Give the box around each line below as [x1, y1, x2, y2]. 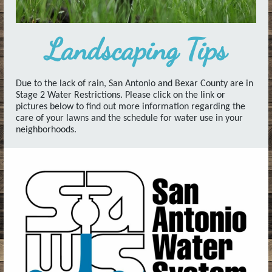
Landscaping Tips [45, 32, 227, 67]
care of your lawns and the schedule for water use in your [16, 114, 243, 123]
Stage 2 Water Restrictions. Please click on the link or [16, 90, 225, 100]
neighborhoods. [16, 125, 76, 135]
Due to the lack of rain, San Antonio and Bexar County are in [16, 79, 253, 89]
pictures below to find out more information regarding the [16, 102, 245, 112]
